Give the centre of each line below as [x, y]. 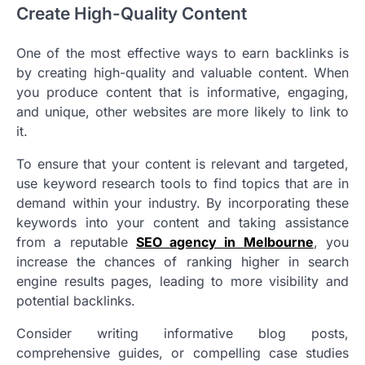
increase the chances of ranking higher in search [182, 261]
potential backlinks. [76, 300]
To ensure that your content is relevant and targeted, [182, 163]
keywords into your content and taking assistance [182, 222]
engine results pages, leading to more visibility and [182, 281]
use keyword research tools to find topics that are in [182, 183]
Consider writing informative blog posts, [182, 333]
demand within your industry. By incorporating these [182, 202]
